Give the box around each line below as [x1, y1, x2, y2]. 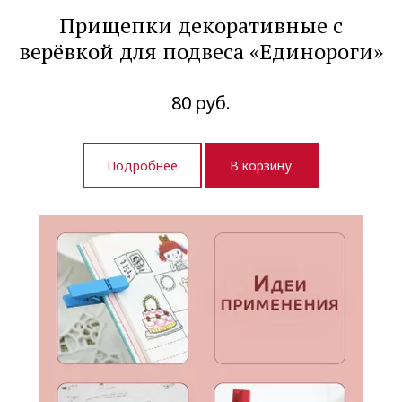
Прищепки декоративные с [59, 10, 343, 39]
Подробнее [107, 157, 178, 175]
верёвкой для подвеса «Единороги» [19, 36, 383, 66]
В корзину [230, 157, 295, 175]
